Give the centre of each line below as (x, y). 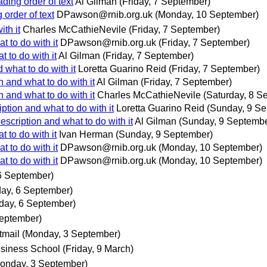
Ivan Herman (86, 134)
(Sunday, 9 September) (164, 134)
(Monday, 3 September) (71, 234)
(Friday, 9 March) (98, 249)
